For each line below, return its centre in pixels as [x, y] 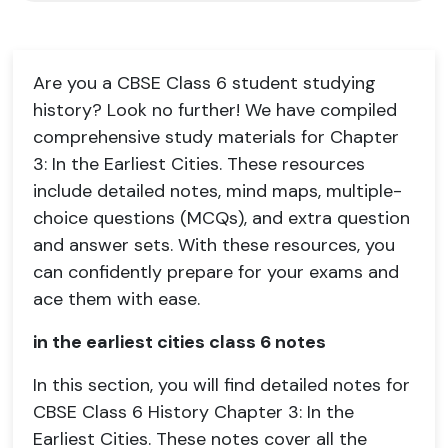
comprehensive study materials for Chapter [216, 137]
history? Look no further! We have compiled [215, 110]
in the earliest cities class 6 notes [179, 342]
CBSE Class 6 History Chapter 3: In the [193, 412]
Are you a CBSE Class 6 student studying [204, 83]
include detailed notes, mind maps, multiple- [217, 191]
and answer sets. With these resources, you [214, 245]
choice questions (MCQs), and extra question [221, 218]
